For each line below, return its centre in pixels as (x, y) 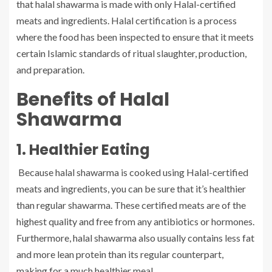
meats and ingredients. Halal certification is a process (127, 21)
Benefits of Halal (93, 100)
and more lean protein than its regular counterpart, (120, 254)
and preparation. (50, 70)
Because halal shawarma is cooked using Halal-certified (132, 172)
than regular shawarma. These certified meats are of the (131, 205)
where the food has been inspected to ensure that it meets (135, 37)
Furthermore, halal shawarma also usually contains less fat (135, 238)
